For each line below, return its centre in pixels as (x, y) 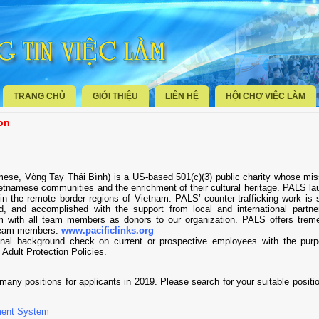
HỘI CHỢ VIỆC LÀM (266, 96)
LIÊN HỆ (182, 96)
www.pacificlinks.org (108, 230)
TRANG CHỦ (40, 96)
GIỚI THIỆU (115, 96)
